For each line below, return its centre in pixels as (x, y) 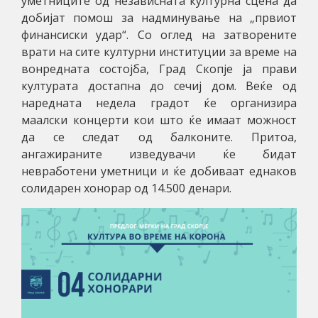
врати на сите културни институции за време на (159, 51)
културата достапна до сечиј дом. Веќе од (159, 86)
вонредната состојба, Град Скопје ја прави (159, 68)
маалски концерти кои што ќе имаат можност (159, 120)
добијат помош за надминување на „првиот (159, 17)
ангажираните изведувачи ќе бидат (159, 154)
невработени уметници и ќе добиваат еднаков (159, 171)
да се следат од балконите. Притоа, (159, 137)
